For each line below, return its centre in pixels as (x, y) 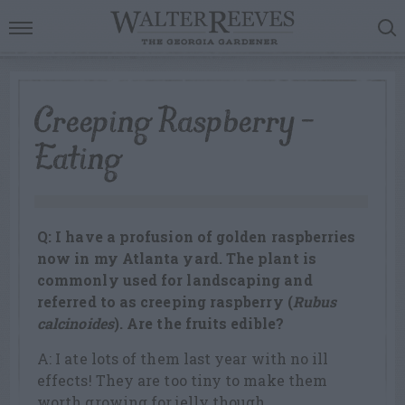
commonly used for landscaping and (175, 280)
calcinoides (75, 324)
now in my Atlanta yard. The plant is (177, 259)
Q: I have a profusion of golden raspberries (197, 237)
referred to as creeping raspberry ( (165, 302)
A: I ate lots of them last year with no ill (183, 359)
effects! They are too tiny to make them (183, 381)
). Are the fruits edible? (198, 324)
